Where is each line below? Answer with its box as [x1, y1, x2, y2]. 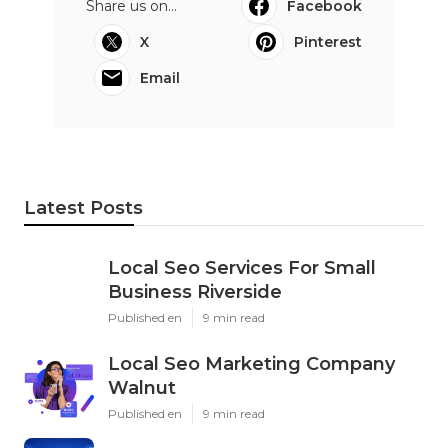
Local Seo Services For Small [108, 256, 376, 279]
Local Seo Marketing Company [108, 352, 395, 375]
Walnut [108, 376, 176, 399]
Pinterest [294, 32, 362, 51]
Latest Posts [24, 196, 143, 219]
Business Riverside [108, 280, 282, 303]
